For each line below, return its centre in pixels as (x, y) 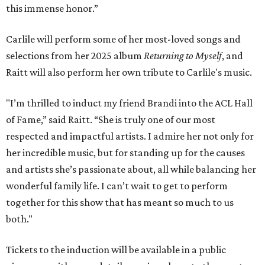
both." (19, 219)
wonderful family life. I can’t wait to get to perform (117, 186)
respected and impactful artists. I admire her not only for (130, 136)
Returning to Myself (183, 56)
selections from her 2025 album (75, 56)
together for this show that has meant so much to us (120, 203)
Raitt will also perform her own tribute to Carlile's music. (129, 72)
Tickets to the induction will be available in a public (116, 250)
